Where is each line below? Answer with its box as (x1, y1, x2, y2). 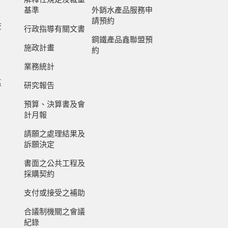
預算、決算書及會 (23, 100, 85, 108)
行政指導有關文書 (23, 25, 85, 33)
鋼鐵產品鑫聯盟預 (92, 36, 153, 44)
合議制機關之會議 (23, 208, 85, 216)
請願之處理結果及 (23, 130, 85, 138)
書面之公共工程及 (23, 159, 85, 167)
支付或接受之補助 (23, 189, 85, 197)
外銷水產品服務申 (92, 6, 153, 14)
